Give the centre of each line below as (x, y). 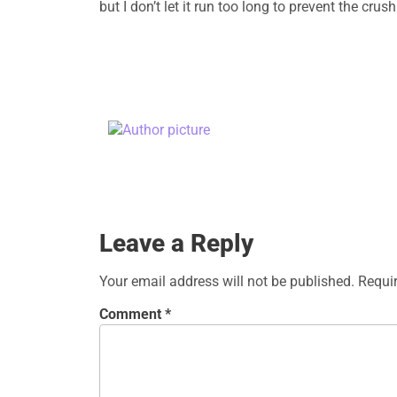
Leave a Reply (176, 244)
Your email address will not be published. (227, 282)
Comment (132, 315)
